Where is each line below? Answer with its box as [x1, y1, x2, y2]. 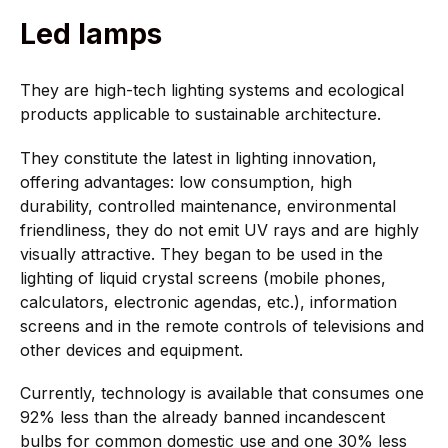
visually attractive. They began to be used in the [20, 243, 383, 264]
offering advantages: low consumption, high [20, 171, 352, 192]
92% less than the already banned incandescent [20, 406, 385, 427]
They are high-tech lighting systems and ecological [20, 80, 404, 101]
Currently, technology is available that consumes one [20, 382, 424, 403]
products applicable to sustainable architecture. [20, 104, 381, 125]
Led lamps [20, 17, 162, 52]
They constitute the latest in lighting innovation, [20, 147, 377, 168]
